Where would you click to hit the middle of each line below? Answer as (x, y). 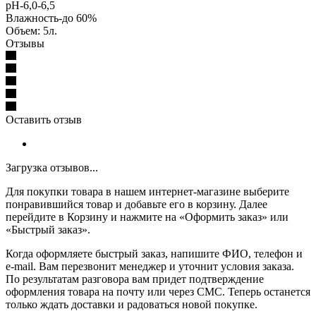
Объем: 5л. (31, 30)
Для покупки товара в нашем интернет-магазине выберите (147, 191)
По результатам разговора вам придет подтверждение (135, 279)
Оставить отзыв (44, 119)
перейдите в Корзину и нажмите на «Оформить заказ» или (147, 217)
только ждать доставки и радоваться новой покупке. (132, 304)
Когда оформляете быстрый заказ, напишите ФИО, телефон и (154, 253)
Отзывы (25, 43)
